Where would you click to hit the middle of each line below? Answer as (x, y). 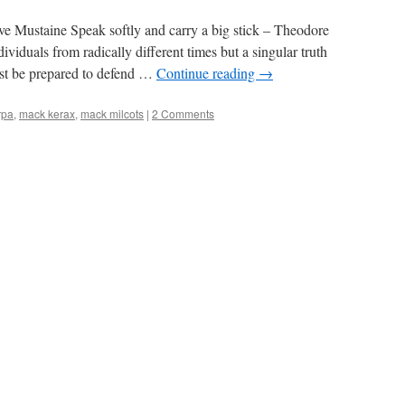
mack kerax (47, 113)
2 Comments (183, 113)
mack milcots (112, 113)
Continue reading (207, 73)
